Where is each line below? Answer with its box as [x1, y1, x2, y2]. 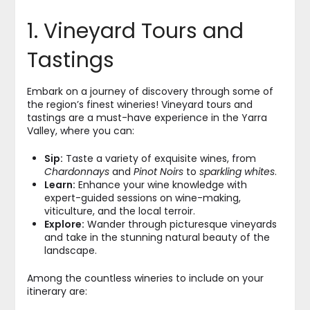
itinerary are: [26, 284, 87, 298]
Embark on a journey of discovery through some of [26, 84, 273, 98]
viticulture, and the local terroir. [44, 203, 195, 218]
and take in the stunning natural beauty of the [44, 230, 270, 244]
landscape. [44, 243, 97, 257]
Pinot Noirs [133, 164, 183, 179]
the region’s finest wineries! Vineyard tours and [26, 97, 253, 111]
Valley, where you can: [26, 123, 134, 138]
